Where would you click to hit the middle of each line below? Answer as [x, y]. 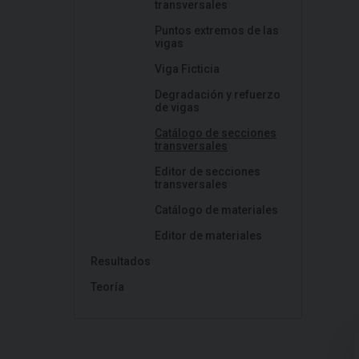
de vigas [177, 107]
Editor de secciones [208, 171]
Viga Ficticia [187, 69]
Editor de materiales [208, 236]
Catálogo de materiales [216, 210]
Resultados [121, 261]
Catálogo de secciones [216, 133]
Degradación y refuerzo [218, 95]
